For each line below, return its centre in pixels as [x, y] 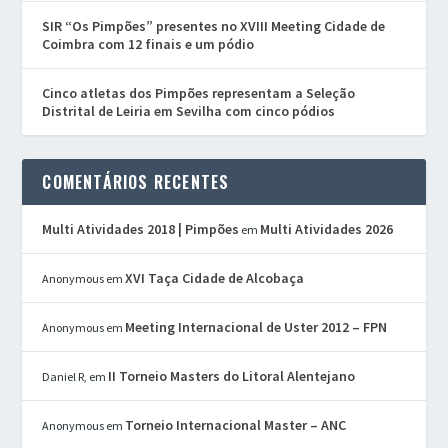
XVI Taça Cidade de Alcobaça [215, 277]
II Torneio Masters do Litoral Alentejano [232, 375]
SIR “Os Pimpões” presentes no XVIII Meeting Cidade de [214, 25]
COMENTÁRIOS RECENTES [136, 181]
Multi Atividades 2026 [327, 228]
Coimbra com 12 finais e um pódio [148, 43]
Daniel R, [65, 376]
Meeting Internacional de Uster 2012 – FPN [256, 326]
